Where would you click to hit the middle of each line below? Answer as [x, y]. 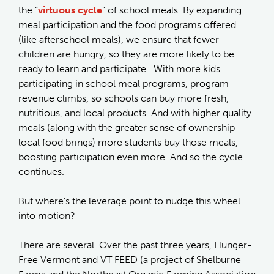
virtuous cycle [70, 10]
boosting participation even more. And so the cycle [131, 157]
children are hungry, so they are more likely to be [126, 54]
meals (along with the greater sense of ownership [127, 127]
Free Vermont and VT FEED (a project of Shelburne [130, 259]
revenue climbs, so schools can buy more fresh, [124, 98]
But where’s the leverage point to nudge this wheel [129, 201]
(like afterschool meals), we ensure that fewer [119, 39]
